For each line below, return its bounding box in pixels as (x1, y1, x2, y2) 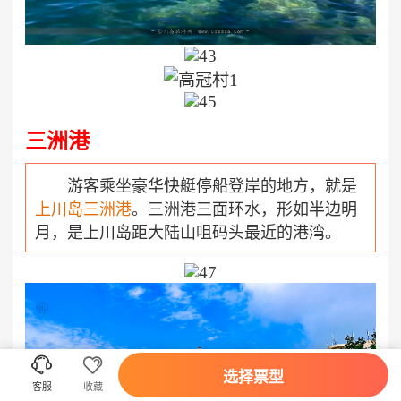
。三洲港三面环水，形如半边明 (132, 200, 357, 219)
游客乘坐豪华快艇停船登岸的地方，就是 (35, 177, 357, 196)
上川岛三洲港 (35, 200, 132, 219)
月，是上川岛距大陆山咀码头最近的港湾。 (35, 224, 341, 243)
